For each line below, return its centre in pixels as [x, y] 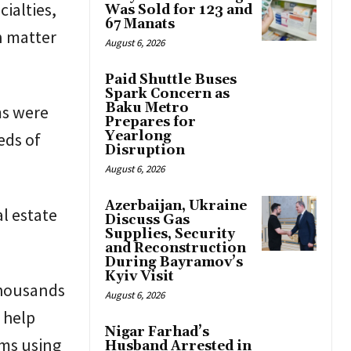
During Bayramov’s [174, 263]
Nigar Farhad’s [157, 333]
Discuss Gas [147, 221]
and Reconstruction [175, 249]
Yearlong [138, 137]
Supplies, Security [170, 235]
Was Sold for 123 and [179, 11]
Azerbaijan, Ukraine [176, 206]
